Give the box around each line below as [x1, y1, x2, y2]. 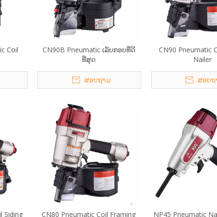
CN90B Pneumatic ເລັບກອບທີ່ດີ [42, 45, 135, 54]
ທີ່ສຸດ [82, 55, 96, 64]
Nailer [193, 55, 212, 64]
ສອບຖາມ [84, 75, 111, 84]
